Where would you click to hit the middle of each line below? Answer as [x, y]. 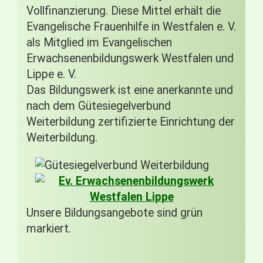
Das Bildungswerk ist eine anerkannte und [130, 90]
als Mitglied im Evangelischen [99, 43]
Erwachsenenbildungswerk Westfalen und [130, 58]
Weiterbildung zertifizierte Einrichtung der [131, 122]
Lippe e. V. [51, 74]
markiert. [49, 229]
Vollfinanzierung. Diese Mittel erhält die [124, 11]
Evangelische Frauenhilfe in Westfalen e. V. [131, 27]
